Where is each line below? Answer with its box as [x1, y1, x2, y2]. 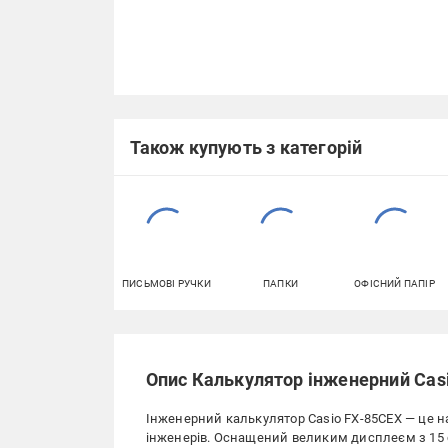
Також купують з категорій [129, 136, 363, 158]
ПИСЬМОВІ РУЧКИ [122, 278, 211, 290]
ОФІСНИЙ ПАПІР [354, 278, 435, 290]
